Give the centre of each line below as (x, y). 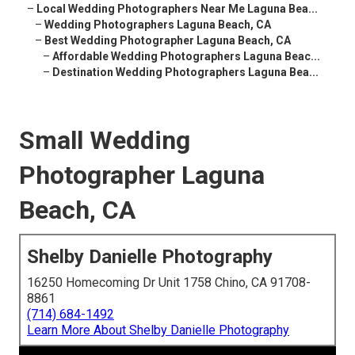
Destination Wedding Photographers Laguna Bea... (185, 73)
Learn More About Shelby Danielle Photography (158, 330)
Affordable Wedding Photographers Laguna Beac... (186, 57)
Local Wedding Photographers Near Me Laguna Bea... (177, 9)
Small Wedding (105, 141)
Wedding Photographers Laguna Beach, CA (158, 25)
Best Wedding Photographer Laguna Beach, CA (168, 41)
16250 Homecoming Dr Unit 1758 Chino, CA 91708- (169, 283)
